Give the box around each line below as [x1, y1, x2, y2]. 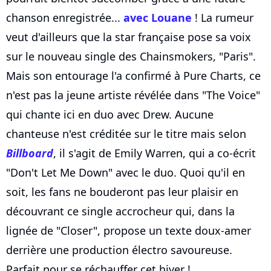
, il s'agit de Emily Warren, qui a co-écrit [53, 146, 256, 161]
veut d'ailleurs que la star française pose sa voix [6, 30, 251, 45]
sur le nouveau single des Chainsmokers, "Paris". [6, 49, 256, 64]
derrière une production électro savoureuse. [6, 243, 232, 258]
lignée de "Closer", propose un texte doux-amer [6, 223, 251, 238]
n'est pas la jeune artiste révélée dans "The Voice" [6, 88, 260, 103]
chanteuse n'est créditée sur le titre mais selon [6, 126, 246, 142]
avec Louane [123, 10, 192, 25]
